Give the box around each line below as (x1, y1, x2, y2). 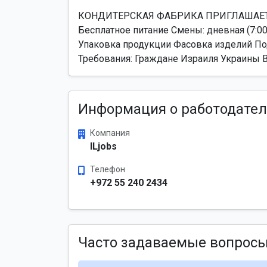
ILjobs (90, 141, 117, 152)
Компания (90, 128, 130, 138)
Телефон (90, 164, 125, 174)
